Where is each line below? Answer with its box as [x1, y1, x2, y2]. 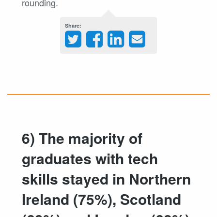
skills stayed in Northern [22, 168, 191, 189]
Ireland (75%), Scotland [22, 188, 181, 210]
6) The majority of [22, 127, 142, 149]
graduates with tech [22, 148, 158, 169]
